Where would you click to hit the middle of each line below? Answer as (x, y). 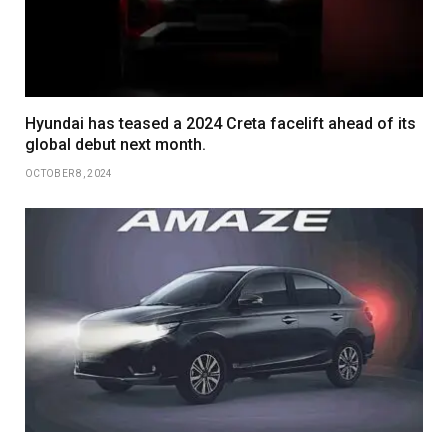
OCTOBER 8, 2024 (69, 173)
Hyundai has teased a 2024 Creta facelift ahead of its (220, 123)
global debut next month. (115, 144)
